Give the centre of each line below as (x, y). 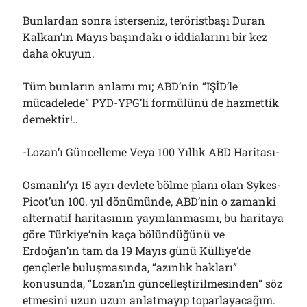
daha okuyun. (59, 53)
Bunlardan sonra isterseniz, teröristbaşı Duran (144, 20)
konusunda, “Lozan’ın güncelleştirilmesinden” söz (153, 283)
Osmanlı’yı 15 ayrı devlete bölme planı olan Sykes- (152, 185)
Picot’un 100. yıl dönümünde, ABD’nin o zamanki (150, 201)
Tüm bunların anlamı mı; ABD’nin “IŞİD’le (131, 86)
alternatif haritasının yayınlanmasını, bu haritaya (153, 218)
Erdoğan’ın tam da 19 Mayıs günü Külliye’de (137, 250)
